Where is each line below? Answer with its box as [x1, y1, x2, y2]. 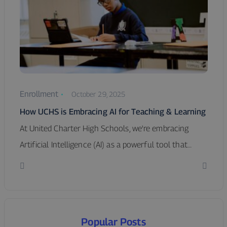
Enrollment [19, 89, 59, 99]
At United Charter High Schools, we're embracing [19, 124, 189, 134]
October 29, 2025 [71, 90, 126, 99]
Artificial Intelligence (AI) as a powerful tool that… [19, 140, 192, 150]
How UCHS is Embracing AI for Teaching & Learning [19, 107, 206, 117]
